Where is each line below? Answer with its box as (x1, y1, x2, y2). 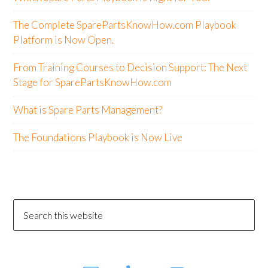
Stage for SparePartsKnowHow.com (13, 76, 172, 89)
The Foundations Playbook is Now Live (13, 131, 183, 144)
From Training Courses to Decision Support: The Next (13, 61, 248, 74)
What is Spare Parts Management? (13, 103, 163, 116)
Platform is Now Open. (13, 33, 114, 46)
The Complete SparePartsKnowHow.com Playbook (13, 19, 237, 31)
